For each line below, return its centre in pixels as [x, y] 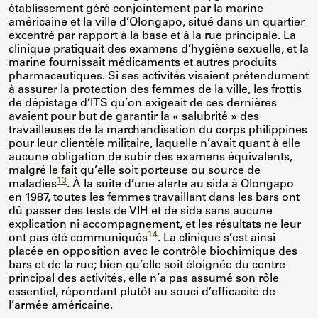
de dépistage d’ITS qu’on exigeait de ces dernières [143, 104]
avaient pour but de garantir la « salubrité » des [134, 117]
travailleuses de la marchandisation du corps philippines [158, 131]
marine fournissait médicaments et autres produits [143, 64]
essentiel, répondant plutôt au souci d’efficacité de [142, 293]
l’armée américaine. [61, 306]
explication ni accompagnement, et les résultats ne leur [155, 225]
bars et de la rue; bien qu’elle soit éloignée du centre [147, 266]
